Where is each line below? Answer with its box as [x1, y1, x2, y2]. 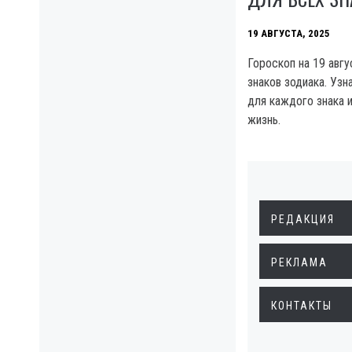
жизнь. [247, 112, 280, 127]
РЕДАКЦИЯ [271, 212, 335, 225]
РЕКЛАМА [271, 255, 328, 269]
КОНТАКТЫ [271, 299, 332, 312]
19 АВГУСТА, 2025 [247, 27, 330, 40]
